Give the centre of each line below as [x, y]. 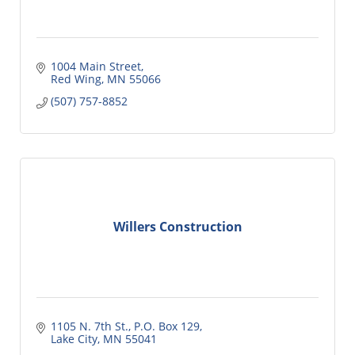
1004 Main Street [95, 66]
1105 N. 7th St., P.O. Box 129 [125, 326]
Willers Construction [177, 227]
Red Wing [76, 78]
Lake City [74, 338]
